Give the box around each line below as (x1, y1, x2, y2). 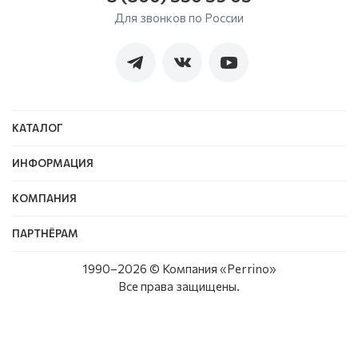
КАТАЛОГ (12, 121, 63, 134)
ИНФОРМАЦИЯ (12, 157, 93, 169)
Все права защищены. (118, 279, 240, 293)
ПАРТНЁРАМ (12, 227, 78, 240)
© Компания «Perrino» (146, 261, 276, 276)
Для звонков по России (114, 10, 244, 25)
